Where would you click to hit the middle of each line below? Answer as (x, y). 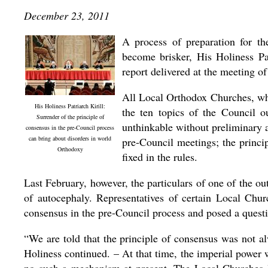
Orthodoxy (70, 149)
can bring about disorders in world (70, 138)
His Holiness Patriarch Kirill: (70, 106)
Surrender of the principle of (70, 117)
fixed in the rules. (160, 157)
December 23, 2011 (67, 16)
